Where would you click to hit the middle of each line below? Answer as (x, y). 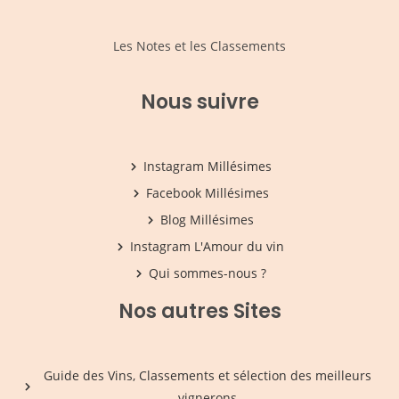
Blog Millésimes (208, 220)
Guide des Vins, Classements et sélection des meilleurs (207, 376)
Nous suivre (199, 102)
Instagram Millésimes (207, 167)
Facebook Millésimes (207, 193)
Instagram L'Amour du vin (208, 247)
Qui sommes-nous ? (207, 273)
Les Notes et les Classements (199, 46)
